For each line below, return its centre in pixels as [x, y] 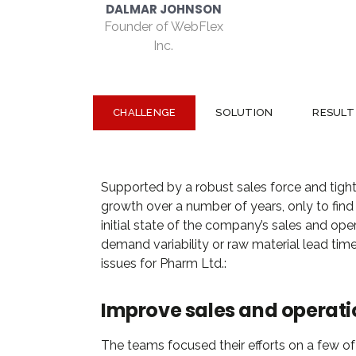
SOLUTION [244, 113]
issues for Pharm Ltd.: [164, 264]
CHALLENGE [145, 113]
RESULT [333, 113]
